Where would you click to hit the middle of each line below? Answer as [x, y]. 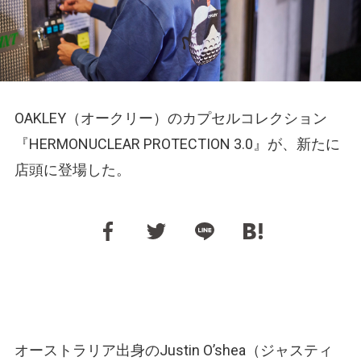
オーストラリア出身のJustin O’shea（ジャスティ [174, 351]
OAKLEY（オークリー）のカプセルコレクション [171, 118]
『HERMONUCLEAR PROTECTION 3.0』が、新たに [177, 144]
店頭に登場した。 [73, 170]
